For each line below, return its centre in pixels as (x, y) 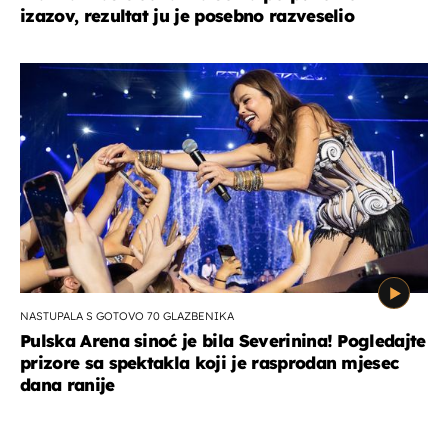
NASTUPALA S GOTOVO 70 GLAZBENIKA (127, 315)
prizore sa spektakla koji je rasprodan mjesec (209, 362)
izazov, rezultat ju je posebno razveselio (187, 15)
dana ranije (67, 384)
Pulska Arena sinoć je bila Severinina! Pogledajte (223, 340)
